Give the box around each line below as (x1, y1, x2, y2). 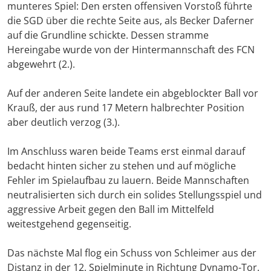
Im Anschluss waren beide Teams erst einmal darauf (7, 145, 245, 158)
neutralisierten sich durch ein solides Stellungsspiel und (7, 188, 262, 202)
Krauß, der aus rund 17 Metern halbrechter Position (7, 101, 244, 115)
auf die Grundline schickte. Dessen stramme (7, 28, 209, 42)
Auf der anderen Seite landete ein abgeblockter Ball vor (7, 87, 258, 100)
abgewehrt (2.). (7, 57, 75, 71)
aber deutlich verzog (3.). (7, 116, 120, 129)
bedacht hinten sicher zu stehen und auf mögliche (7, 159, 236, 173)
